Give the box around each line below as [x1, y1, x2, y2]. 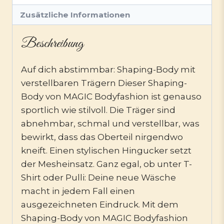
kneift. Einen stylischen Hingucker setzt [21, 145, 191, 156]
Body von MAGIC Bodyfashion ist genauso [21, 91, 201, 102]
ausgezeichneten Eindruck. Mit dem [21, 199, 178, 210]
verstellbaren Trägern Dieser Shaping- [21, 78, 187, 88]
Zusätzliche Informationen [20, 9, 130, 19]
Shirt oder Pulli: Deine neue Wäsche [21, 172, 176, 183]
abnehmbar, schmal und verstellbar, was [21, 118, 199, 129]
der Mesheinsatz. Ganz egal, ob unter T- [21, 159, 192, 169]
